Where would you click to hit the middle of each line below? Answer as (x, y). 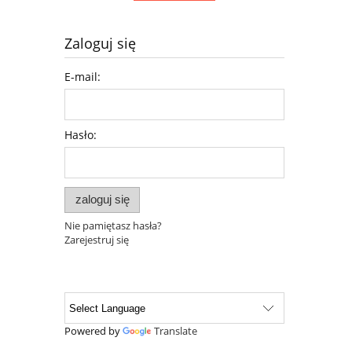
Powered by (93, 331)
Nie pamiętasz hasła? (113, 226)
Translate (176, 331)
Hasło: (81, 134)
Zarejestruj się (97, 240)
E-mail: (82, 76)
